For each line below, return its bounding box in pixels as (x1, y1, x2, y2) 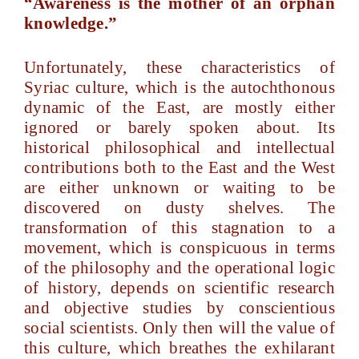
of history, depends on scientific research (24, 278, 335, 297)
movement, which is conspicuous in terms (24, 238, 335, 257)
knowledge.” (24, 14, 118, 33)
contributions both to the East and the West (24, 158, 335, 177)
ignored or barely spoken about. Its (24, 118, 335, 137)
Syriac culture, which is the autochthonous (24, 78, 335, 97)
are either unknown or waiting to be (24, 178, 335, 197)
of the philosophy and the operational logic (24, 258, 335, 277)
